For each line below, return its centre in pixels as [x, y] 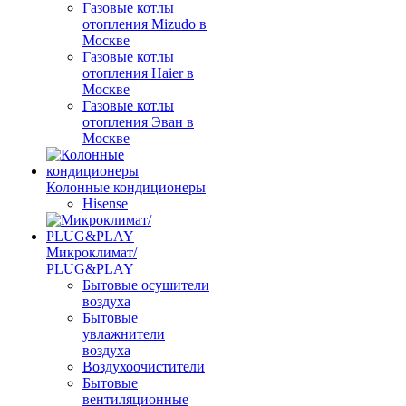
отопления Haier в [138, 73]
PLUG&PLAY [90, 269]
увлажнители [124, 334]
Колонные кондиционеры [126, 187]
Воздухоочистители [144, 367]
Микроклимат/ [92, 252]
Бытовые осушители [146, 285]
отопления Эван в [138, 122]
